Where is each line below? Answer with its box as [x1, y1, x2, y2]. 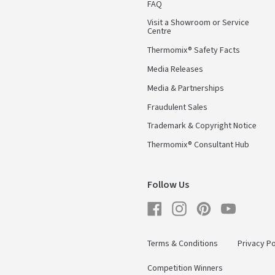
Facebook [161, 198, 198, 211]
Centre [147, 25, 171, 38]
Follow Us [147, 177, 189, 192]
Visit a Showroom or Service [147, 17, 249, 29]
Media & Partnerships [147, 82, 224, 95]
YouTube [235, 198, 265, 211]
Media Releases [147, 63, 203, 76]
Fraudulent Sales [147, 101, 207, 114]
